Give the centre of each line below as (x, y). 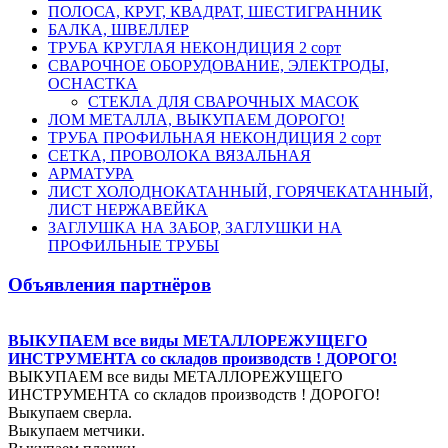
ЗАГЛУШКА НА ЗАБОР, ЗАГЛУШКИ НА (195, 227)
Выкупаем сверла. (70, 413)
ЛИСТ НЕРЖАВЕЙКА (128, 209)
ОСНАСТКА (93, 83)
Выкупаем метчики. (76, 431)
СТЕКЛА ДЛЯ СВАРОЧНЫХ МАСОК (223, 101)
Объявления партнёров (109, 284)
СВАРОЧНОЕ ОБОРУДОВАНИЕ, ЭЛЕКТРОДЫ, (218, 65)
